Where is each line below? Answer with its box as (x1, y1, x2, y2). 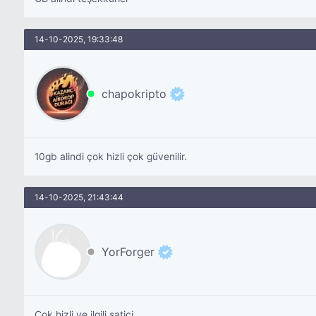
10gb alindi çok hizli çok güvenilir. (34, 151, 187, 162)
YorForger (101, 244, 154, 259)
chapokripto (101, 86, 166, 101)
